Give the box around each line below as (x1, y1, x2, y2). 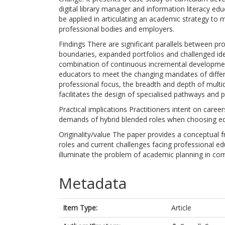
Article (171, 203, 191, 212)
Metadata (59, 173, 127, 193)
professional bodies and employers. (59, 24, 174, 34)
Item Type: (63, 203, 97, 212)
